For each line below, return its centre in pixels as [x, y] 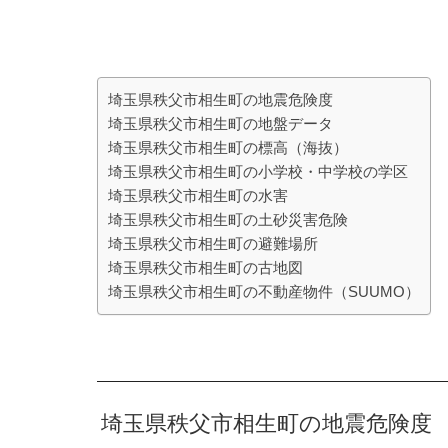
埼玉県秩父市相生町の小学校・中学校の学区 [258, 171]
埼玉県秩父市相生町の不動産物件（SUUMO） [264, 291]
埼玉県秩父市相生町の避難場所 [213, 243]
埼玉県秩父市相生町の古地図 [205, 267]
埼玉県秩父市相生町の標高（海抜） [228, 147]
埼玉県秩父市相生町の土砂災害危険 [228, 219]
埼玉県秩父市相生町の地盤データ [220, 123]
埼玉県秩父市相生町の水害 [198, 195]
